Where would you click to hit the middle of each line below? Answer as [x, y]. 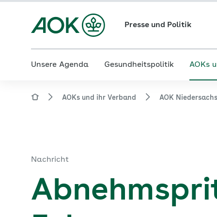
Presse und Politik [158, 25]
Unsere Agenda [60, 65]
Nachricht [50, 160]
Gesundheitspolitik [139, 65]
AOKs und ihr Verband [99, 98]
